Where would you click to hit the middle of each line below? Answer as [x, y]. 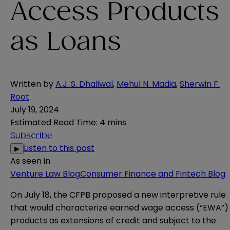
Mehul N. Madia [146, 84]
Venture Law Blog [45, 174]
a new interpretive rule [179, 195]
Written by [32, 84]
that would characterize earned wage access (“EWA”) [119, 208]
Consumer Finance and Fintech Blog [153, 174]
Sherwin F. [200, 84]
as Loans [66, 42]
